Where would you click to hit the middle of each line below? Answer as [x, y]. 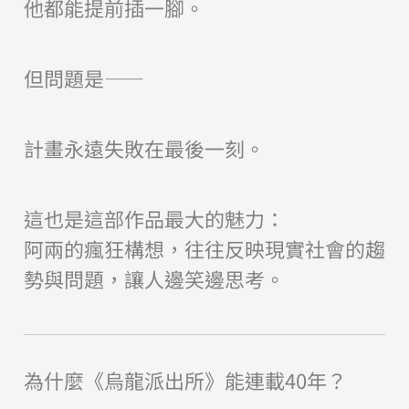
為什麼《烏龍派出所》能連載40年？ [185, 379]
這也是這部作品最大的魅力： [154, 218]
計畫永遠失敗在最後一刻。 [144, 147]
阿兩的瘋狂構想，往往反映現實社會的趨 [204, 248]
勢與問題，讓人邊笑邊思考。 [154, 278]
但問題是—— [84, 77]
